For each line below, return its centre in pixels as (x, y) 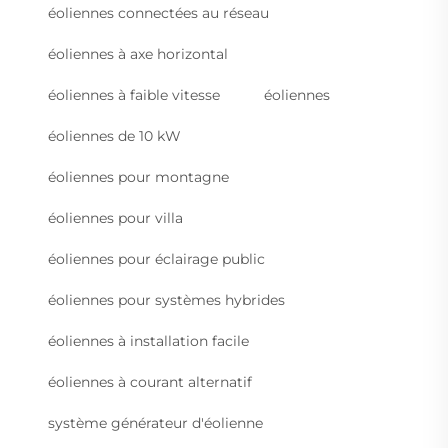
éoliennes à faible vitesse (134, 95)
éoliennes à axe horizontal (138, 54)
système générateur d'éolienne (155, 423)
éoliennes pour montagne (138, 177)
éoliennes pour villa (115, 218)
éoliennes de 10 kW (114, 136)
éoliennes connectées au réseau (158, 13)
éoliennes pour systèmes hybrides (166, 300)
